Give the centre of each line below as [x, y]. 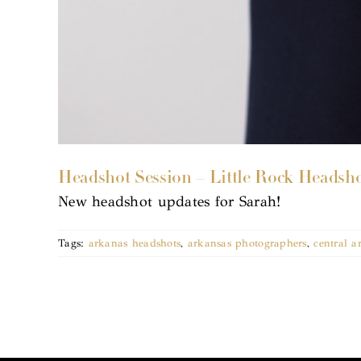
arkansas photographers [247, 243]
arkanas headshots [135, 243]
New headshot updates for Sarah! [170, 201]
